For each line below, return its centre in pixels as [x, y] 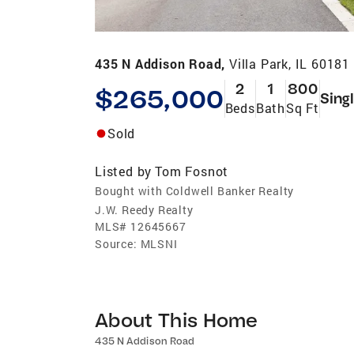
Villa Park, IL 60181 [290, 63]
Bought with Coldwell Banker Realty [195, 190]
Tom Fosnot [192, 171]
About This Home [177, 319]
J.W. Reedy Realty [144, 209]
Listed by [124, 171]
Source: [116, 243]
